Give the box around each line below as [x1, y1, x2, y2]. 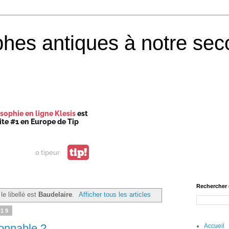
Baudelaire [38, 190, 72, 198]
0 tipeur [35, 148, 60, 156]
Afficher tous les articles [79, 190, 151, 198]
